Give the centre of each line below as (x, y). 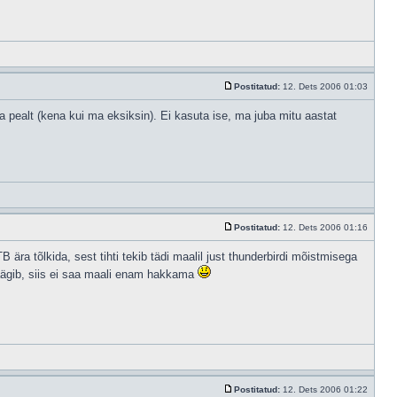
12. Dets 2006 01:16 (325, 227)
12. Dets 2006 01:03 (325, 86)
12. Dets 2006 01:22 (325, 389)
